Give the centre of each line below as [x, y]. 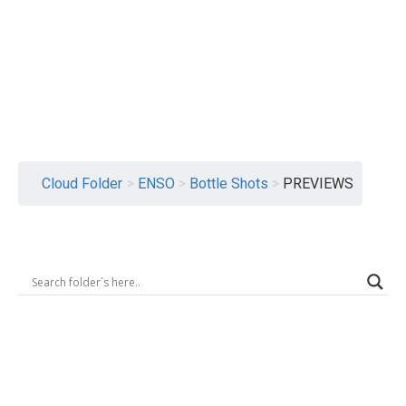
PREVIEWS [318, 184]
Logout [365, 132]
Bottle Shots [229, 184]
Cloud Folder [82, 184]
